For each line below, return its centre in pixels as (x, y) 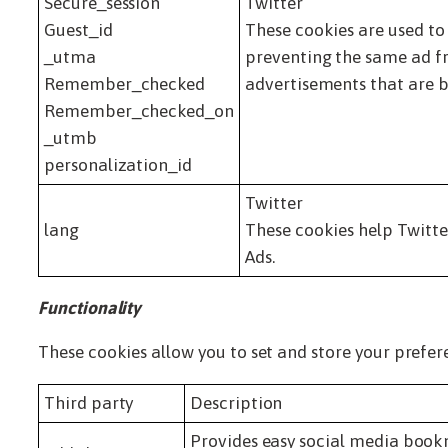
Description (236, 402)
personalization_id (118, 164)
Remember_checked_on (139, 110)
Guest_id (78, 29)
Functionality (89, 307)
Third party (89, 402)
